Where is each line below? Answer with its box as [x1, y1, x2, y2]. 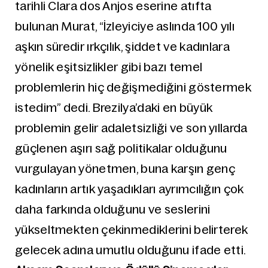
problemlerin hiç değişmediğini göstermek [15, 81, 251, 94]
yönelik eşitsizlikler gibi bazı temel [15, 60, 203, 74]
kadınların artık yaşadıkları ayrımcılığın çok [15, 182, 244, 196]
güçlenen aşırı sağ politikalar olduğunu [15, 142, 227, 155]
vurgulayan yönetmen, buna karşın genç [15, 162, 236, 175]
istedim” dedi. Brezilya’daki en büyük [15, 101, 213, 114]
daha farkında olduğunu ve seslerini [15, 203, 211, 216]
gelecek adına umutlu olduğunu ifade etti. [15, 243, 246, 257]
